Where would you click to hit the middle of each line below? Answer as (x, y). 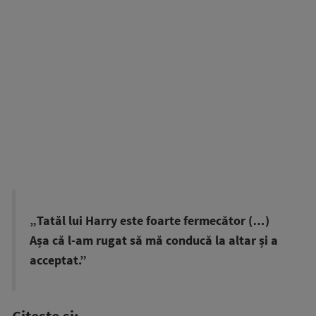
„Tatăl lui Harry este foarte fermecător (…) (150, 220)
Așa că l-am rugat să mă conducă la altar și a (154, 240)
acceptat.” (58, 260)
